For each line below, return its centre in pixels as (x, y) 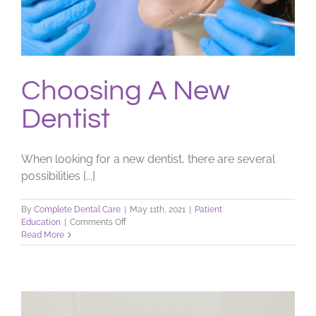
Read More (43, 235)
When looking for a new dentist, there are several (148, 159)
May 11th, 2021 (158, 210)
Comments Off (98, 223)
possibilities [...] (58, 176)
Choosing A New (126, 91)
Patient (208, 210)
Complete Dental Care (77, 210)
